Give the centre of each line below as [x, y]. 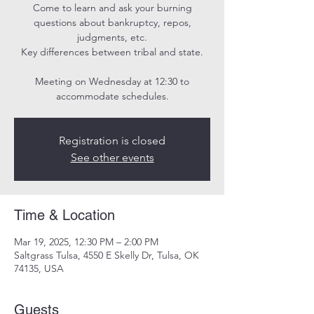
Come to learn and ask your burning [112, 8]
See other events [112, 157]
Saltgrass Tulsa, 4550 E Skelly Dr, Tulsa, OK [107, 255]
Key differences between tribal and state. [112, 52]
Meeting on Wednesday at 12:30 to [112, 81]
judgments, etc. [112, 37]
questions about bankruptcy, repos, [112, 22]
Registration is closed [112, 141]
